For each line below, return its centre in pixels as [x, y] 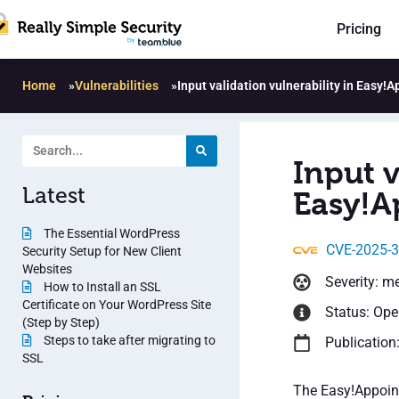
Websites [47, 269]
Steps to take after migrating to [128, 340]
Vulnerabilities [117, 85]
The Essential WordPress [110, 233]
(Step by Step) [61, 322]
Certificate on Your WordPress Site [117, 304]
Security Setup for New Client [102, 251]
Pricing [359, 29]
